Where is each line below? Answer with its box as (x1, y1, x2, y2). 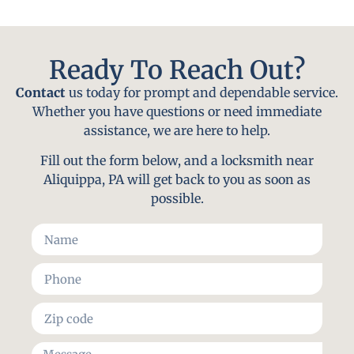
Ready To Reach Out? (49, 54, 305, 86)
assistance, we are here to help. (84, 122, 270, 138)
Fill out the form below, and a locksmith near (40, 153, 314, 169)
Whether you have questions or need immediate (32, 103, 322, 119)
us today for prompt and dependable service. (66, 84, 338, 100)
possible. (150, 190, 204, 207)
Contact (16, 84, 66, 100)
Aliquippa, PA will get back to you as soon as (43, 171, 311, 188)
